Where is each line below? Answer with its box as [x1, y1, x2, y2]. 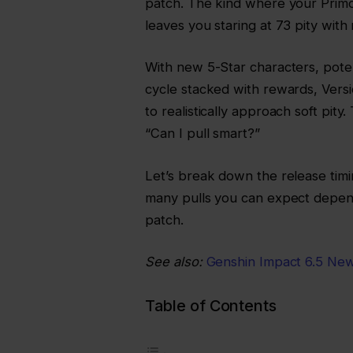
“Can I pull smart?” [145, 125, 260, 142]
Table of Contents [145, 295, 277, 315]
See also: [145, 254, 203, 270]
